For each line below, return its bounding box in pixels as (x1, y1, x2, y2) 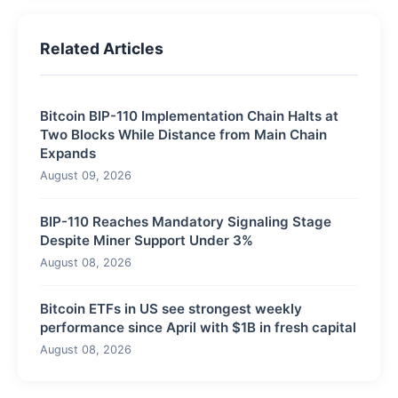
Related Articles (40, 38, 163, 58)
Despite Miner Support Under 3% (40, 231, 253, 249)
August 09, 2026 (40, 168, 131, 182)
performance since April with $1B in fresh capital (40, 318, 356, 336)
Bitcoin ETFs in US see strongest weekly (40, 299, 302, 317)
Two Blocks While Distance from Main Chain (40, 125, 327, 143)
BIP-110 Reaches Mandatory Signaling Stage (40, 212, 331, 230)
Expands (40, 144, 96, 162)
